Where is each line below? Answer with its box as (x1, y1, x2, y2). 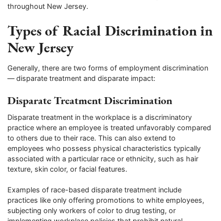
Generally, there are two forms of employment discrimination (7, 64, 208, 73)
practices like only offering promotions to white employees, (7, 196, 204, 205)
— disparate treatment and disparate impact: (7, 74, 155, 83)
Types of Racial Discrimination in (7, 21, 213, 40)
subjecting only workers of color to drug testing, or (7, 206, 176, 215)
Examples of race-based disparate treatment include (7, 185, 182, 194)
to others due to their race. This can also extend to (7, 133, 176, 142)
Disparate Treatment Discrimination (7, 93, 172, 108)
